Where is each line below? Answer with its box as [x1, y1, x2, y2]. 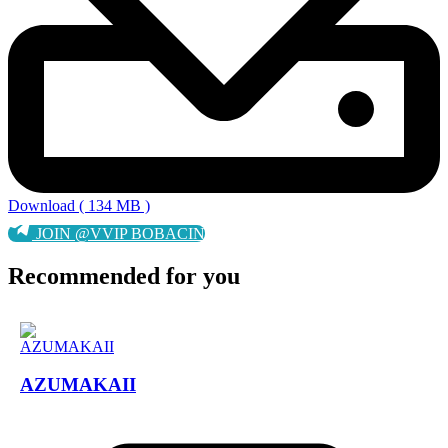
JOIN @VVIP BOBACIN [32, 224, 205, 242]
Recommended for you [8, 262, 240, 289]
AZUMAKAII [20, 374, 136, 396]
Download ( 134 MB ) [8, 196, 150, 214]
